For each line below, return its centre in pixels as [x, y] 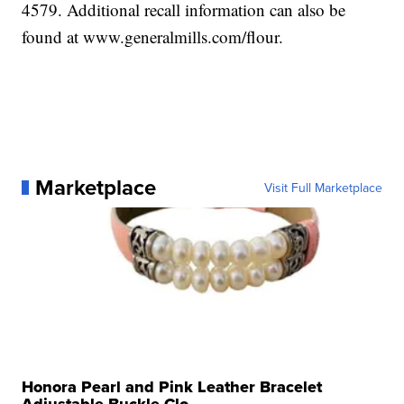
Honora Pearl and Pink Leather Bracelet [172, 387]
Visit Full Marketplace [323, 188]
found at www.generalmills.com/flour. [153, 37]
